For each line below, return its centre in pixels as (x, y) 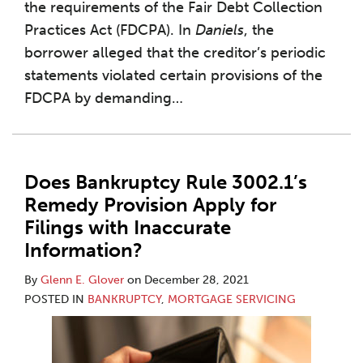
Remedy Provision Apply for (150, 205)
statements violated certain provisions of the (173, 75)
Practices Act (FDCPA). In (110, 30)
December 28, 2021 (196, 280)
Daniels (220, 30)
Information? (83, 250)
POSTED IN (56, 299)
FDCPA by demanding (98, 98)
